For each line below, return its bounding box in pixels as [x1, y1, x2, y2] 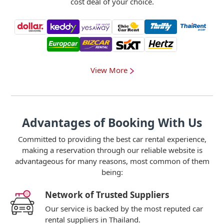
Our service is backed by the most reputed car [45, 203, 203, 213]
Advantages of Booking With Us [22, 114, 202, 130]
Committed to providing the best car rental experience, [17, 134, 206, 144]
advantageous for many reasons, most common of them [14, 156, 209, 166]
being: [101, 167, 123, 177]
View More [90, 65, 127, 75]
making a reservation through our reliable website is [21, 145, 202, 155]
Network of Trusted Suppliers [45, 189, 169, 200]
